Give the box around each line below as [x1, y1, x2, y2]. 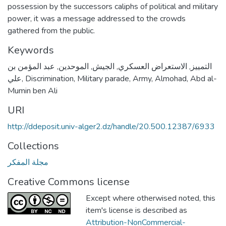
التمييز [191, 61, 212, 72]
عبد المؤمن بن [8, 61, 55, 72]
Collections [8, 139, 59, 153]
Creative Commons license [8, 175, 130, 189]
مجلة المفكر [8, 156, 48, 168]
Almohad [155, 73, 187, 84]
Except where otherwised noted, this [86, 192, 215, 204]
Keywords [8, 43, 54, 57]
